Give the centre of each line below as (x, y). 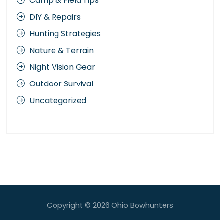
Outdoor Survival (61, 83)
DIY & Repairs (55, 17)
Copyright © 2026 (79, 205)
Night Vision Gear (62, 67)
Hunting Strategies (65, 33)
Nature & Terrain (62, 50)
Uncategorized (58, 100)
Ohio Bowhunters (142, 205)
